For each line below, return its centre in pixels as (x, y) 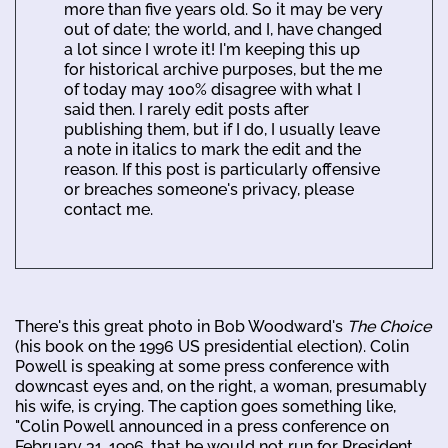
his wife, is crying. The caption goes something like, (205, 406)
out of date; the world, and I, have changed (223, 29)
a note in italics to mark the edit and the (212, 149)
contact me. (108, 209)
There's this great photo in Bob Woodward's (181, 326)
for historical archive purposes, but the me (223, 69)
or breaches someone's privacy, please (209, 189)
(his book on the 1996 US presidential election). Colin (212, 346)
